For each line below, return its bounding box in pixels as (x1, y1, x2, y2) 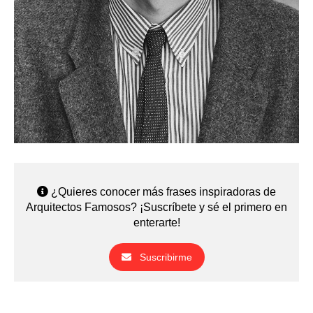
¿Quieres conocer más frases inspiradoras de (48, 185, 276, 198)
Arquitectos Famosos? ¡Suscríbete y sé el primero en (26, 201, 287, 213)
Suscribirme (139, 251, 192, 263)
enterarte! (133, 216, 180, 228)
